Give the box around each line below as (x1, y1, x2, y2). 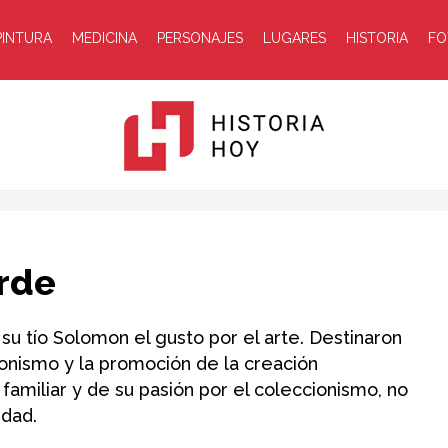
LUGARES (262, 30, 326, 46)
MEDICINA (71, 30, 137, 46)
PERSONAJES (156, 30, 243, 46)
